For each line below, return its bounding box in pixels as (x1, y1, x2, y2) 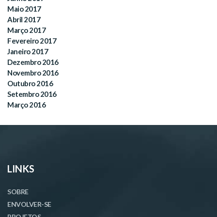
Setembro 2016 (7, 90, 57, 99)
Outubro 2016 (7, 79, 53, 88)
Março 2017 (7, 26, 46, 35)
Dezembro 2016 (7, 58, 59, 67)
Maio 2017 (7, 4, 41, 14)
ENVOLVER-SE (7, 200, 51, 209)
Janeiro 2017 (7, 47, 48, 56)
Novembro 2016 (7, 68, 59, 77)
